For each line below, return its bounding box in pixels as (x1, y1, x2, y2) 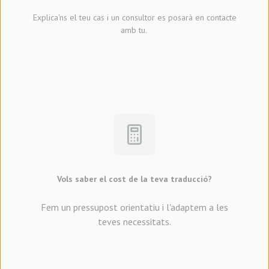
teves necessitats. (98, 216, 171, 228)
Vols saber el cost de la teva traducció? (57, 174, 212, 185)
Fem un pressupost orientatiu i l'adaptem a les (41, 201, 228, 214)
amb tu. (120, 25, 149, 36)
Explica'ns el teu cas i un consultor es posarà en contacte (32, 12, 237, 23)
